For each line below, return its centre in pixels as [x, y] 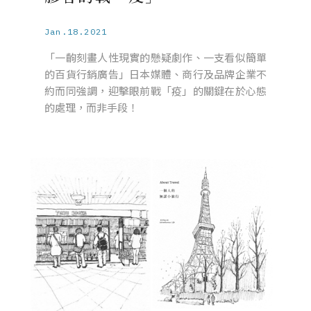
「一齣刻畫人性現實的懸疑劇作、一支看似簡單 [155, 57]
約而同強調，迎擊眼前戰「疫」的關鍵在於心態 [155, 91]
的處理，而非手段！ [91, 107]
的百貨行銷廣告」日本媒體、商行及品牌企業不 [155, 74]
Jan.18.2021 [76, 32]
